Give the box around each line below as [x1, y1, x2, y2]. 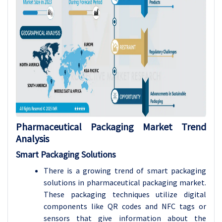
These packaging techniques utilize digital [44, 189, 206, 199]
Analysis [16, 132, 49, 145]
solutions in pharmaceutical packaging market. [44, 177, 206, 187]
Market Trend [143, 120, 206, 133]
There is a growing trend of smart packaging [44, 166, 206, 175]
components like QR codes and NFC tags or [44, 201, 206, 211]
